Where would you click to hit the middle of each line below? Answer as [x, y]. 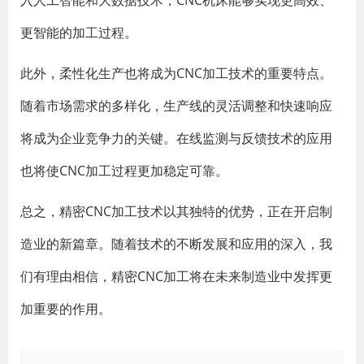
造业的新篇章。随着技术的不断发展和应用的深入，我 [176, 244]
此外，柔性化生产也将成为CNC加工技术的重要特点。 [176, 73]
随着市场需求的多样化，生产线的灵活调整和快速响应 [176, 106]
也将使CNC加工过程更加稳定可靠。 [124, 171]
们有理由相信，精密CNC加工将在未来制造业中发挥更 [176, 276]
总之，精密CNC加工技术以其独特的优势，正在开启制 [176, 211]
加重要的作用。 [66, 309]
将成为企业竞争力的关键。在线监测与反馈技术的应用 [176, 138]
